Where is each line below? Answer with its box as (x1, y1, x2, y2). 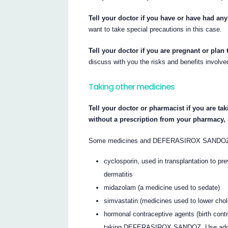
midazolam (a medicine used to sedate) (104, 184, 220, 192)
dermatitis (104, 170, 133, 179)
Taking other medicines (89, 80, 175, 93)
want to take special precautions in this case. (89, 25, 222, 33)
